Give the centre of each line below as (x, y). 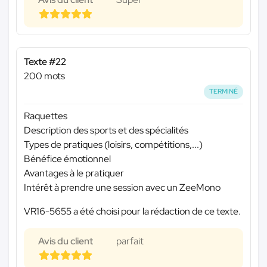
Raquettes (46, 116)
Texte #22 (45, 62)
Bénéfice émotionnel (67, 159)
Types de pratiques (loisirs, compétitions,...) (113, 145)
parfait (130, 241)
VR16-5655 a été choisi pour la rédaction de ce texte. (132, 212)
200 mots (44, 76)
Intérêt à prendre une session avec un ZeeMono (122, 188)
